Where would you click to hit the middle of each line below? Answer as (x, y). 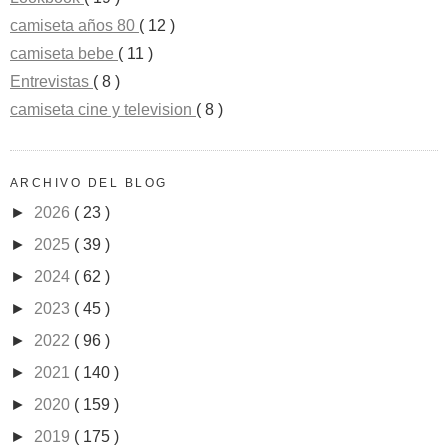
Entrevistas (51, 82)
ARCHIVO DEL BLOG (89, 183)
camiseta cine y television (103, 110)
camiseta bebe (64, 54)
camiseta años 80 (74, 26)
